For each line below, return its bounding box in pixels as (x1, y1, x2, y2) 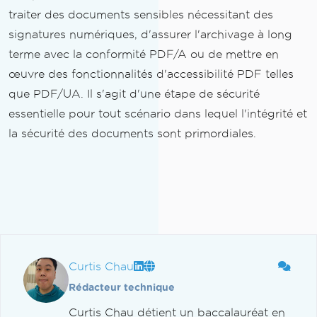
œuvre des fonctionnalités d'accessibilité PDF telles (8, 68, 294, 81)
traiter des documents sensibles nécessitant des (8, 8, 273, 21)
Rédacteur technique (69, 282, 175, 294)
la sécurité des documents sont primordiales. (8, 127, 256, 140)
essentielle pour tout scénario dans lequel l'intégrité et (8, 108, 307, 120)
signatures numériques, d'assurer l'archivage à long (8, 28, 292, 41)
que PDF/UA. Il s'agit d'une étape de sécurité (8, 88, 260, 100)
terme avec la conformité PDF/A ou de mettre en (8, 48, 279, 61)
